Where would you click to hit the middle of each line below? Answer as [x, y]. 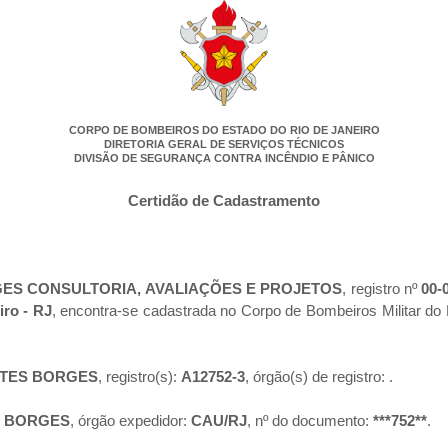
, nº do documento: [310, 421]
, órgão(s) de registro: [317, 377]
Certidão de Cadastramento [224, 201]
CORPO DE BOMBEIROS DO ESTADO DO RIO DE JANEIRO [224, 130]
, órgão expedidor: [130, 421]
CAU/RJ [219, 421]
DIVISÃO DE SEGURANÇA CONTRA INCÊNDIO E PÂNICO [224, 158]
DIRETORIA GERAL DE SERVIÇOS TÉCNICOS [224, 144]
